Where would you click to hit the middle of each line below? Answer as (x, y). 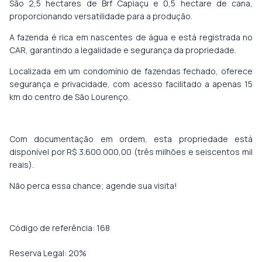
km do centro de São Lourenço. (70, 97)
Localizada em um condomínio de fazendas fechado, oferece (131, 71)
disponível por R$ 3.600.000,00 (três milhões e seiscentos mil (131, 152)
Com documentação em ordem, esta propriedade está (131, 139)
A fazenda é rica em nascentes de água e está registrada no (131, 37)
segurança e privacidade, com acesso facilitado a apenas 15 (131, 84)
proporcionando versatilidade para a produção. (101, 16)
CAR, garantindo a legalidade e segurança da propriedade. (123, 50)
